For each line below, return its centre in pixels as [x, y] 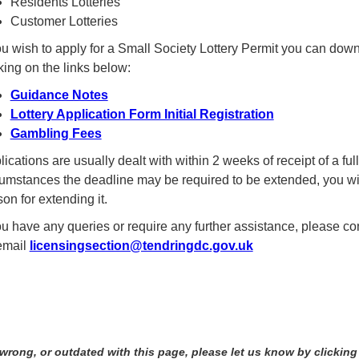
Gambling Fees [56, 134]
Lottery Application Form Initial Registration [142, 115]
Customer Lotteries [64, 22]
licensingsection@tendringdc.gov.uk [141, 246]
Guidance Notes [59, 95]
